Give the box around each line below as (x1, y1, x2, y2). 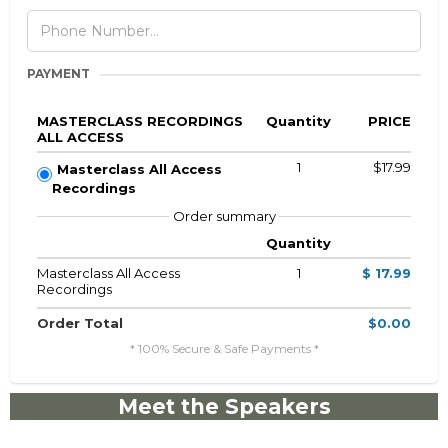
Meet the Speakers (117, 394, 331, 420)
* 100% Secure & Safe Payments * (129, 341, 319, 357)
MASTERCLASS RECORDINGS (37, 113, 243, 130)
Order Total (37, 315, 123, 332)
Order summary (172, 208, 276, 225)
